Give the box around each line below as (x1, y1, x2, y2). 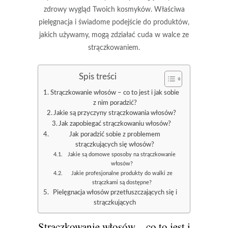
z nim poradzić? (93, 99, 137, 106)
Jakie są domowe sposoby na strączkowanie (68, 151, 176, 157)
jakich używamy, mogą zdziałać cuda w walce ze (39, 31, 189, 39)
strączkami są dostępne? (92, 179, 152, 185)
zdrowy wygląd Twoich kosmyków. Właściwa (43, 6, 185, 13)
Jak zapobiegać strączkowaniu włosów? (59, 120, 172, 127)
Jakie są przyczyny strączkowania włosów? (53, 109, 177, 116)
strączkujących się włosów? (75, 141, 155, 148)
